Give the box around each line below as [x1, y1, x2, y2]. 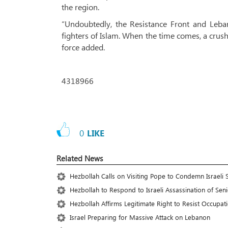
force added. [62, 42, 105, 52]
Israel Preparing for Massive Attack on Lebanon [70, 213, 210, 221]
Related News [56, 153, 103, 163]
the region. [62, 2, 99, 12]
